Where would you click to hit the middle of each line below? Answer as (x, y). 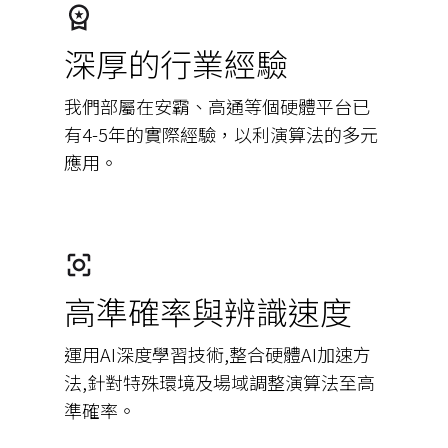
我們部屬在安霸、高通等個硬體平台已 (217, 105)
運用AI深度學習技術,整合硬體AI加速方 (217, 353)
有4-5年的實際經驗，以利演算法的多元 (221, 133)
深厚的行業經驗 (176, 62)
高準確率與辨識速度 (208, 310)
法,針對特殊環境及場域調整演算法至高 (219, 381)
